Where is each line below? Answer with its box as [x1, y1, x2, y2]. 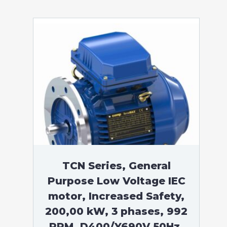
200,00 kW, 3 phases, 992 [45, 205, 187, 217]
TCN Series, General [62, 160, 171, 172]
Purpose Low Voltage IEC [47, 175, 185, 187]
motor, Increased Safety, [48, 190, 184, 202]
